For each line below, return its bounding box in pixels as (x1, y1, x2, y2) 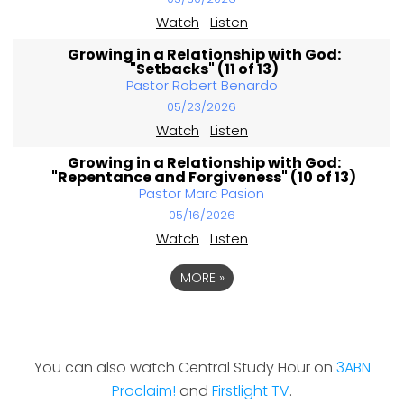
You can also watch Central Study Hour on (33, 357, 336, 379)
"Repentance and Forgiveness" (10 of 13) (51, 167, 357, 188)
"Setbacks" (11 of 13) (129, 59, 279, 80)
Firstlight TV (212, 381, 289, 402)
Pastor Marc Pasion (139, 184, 265, 204)
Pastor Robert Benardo (125, 76, 278, 96)
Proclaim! (112, 381, 176, 402)
